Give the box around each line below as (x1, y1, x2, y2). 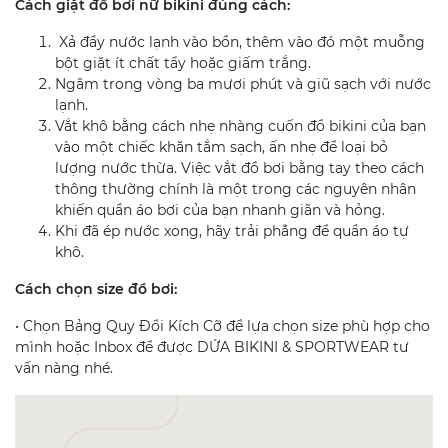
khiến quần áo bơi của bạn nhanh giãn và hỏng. (55, 200, 385, 219)
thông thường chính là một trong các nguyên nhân (55, 179, 416, 198)
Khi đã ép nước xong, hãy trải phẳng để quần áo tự (55, 221, 409, 240)
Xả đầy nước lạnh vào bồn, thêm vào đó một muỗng (55, 32, 425, 51)
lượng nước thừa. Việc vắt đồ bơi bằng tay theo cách (55, 158, 424, 177)
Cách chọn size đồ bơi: (15, 279, 181, 298)
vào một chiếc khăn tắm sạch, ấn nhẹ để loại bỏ (55, 137, 388, 156)
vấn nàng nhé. (15, 358, 113, 377)
